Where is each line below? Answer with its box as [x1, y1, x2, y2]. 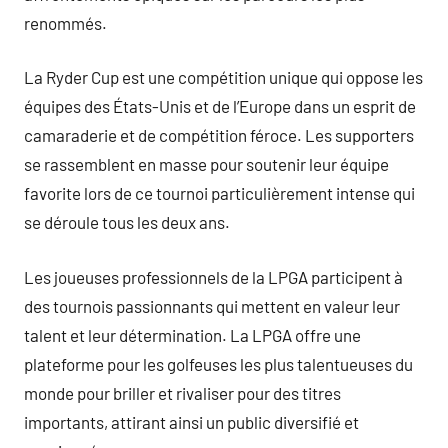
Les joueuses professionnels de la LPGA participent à [24, 266, 403, 287]
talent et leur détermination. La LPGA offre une [24, 324, 361, 345]
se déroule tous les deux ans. [24, 212, 230, 232]
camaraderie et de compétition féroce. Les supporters [24, 125, 414, 145]
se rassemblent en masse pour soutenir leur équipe [24, 154, 389, 174]
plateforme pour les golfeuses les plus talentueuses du [24, 353, 413, 374]
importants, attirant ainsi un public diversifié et [24, 411, 359, 432]
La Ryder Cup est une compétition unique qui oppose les [24, 67, 423, 87]
